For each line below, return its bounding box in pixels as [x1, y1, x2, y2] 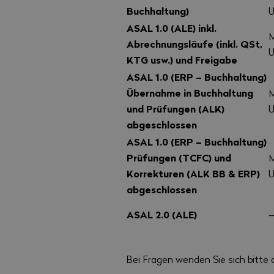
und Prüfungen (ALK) [127, 102, 225, 116]
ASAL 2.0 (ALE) [127, 207, 198, 222]
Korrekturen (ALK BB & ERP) [127, 166, 261, 181]
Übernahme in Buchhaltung [127, 86, 254, 100]
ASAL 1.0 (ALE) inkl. [127, 21, 217, 35]
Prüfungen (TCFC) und [127, 150, 232, 165]
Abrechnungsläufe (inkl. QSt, [127, 37, 263, 51]
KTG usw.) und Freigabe [127, 53, 238, 67]
